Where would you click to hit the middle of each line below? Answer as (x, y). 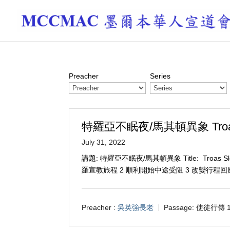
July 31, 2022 (104, 142)
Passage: (179, 207)
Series (160, 76)
